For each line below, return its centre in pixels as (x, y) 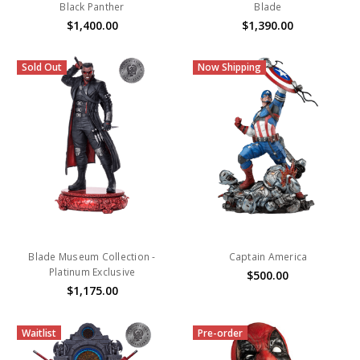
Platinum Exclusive (92, 272)
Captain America (268, 257)
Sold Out (42, 67)
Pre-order (220, 333)
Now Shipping (229, 67)
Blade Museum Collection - (92, 257)
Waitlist (39, 333)
